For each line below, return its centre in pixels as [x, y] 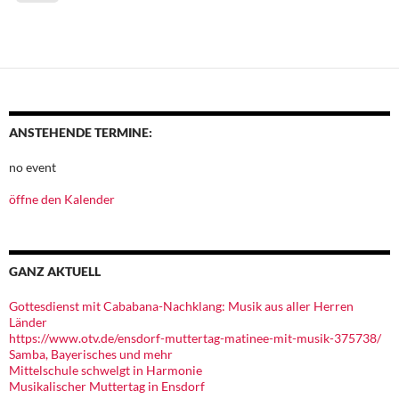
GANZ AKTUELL [55, 272]
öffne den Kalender [62, 199]
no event [33, 167]
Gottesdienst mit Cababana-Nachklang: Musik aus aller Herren [181, 306]
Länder [28, 322]
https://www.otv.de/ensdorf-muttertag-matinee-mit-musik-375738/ [195, 338]
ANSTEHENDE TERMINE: [81, 133]
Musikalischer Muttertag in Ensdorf [107, 387]
